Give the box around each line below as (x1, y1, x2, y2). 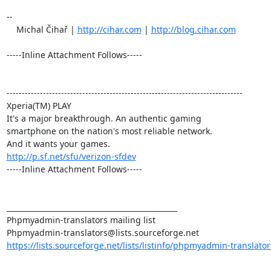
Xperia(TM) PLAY (6, 99, 71, 111)
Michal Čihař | (6, 23, 77, 35)
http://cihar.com (77, 23, 142, 35)
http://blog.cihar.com (151, 23, 236, 35)
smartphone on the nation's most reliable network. (6, 125, 212, 137)
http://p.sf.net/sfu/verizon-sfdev (6, 150, 136, 162)
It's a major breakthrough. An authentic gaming (6, 112, 201, 124)
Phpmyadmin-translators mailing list (6, 214, 155, 226)
